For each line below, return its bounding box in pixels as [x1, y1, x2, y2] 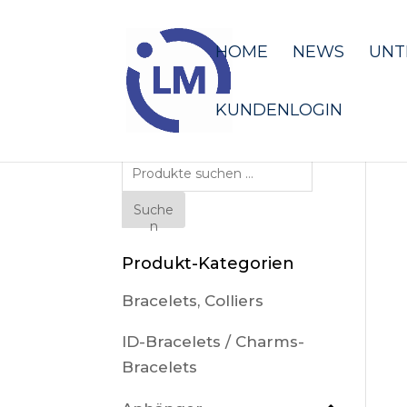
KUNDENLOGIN [215, 100, 343, 120]
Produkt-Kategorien [122, 253, 295, 273]
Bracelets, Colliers [122, 292, 264, 311]
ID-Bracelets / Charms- [122, 333, 305, 352]
